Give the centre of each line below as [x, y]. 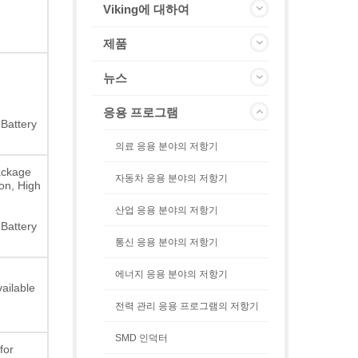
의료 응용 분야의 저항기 [167, 146]
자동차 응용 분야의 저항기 [171, 178]
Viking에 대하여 [146, 9]
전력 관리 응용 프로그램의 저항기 [187, 306]
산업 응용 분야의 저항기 [167, 210]
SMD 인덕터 [141, 338]
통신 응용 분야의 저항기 [167, 242]
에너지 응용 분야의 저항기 [171, 274]
